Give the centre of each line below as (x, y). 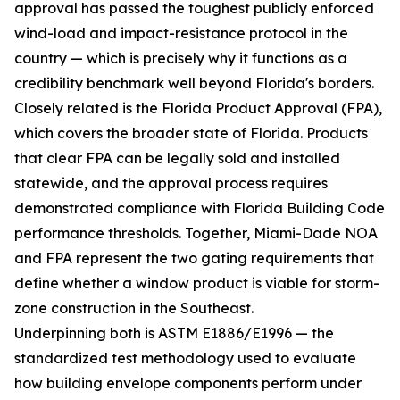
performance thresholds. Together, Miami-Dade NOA (196, 233)
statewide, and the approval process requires (171, 183)
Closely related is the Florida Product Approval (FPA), (198, 108)
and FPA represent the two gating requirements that (194, 258)
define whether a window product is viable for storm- (197, 283)
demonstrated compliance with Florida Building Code (200, 208)
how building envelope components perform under (188, 383)
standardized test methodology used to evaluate (185, 358)
